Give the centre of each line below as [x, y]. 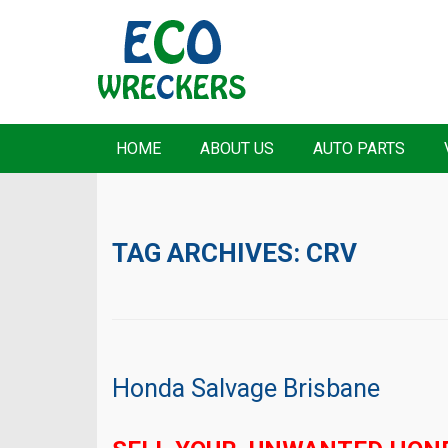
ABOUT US [237, 148]
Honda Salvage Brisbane [246, 389]
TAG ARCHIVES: [209, 253]
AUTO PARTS [359, 148]
